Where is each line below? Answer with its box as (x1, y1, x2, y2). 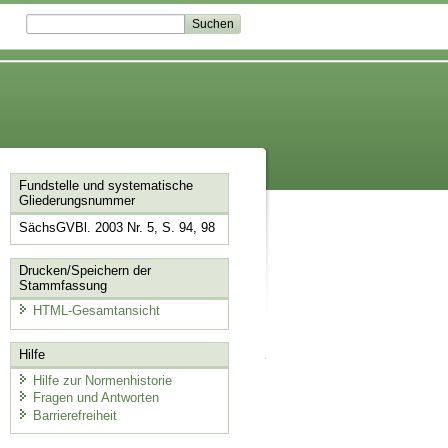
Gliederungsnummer (18, 193, 135, 209)
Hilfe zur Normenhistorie (32, 372, 172, 388)
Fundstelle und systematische (18, 178, 193, 194)
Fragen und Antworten (32, 390, 159, 406)
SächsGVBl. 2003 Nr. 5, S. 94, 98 (18, 220, 215, 236)
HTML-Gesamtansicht (32, 303, 160, 319)
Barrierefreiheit (32, 407, 117, 423)
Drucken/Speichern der (18, 262, 151, 278)
